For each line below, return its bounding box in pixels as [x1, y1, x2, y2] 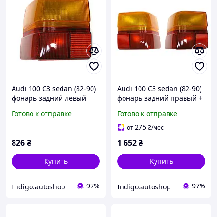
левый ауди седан [117, 103, 177, 113]
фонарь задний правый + [117, 93, 202, 103]
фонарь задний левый [12, 93, 86, 103]
